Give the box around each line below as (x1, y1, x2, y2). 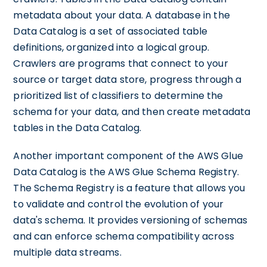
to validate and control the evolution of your (13, 197, 224, 211)
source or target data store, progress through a (13, 72, 242, 86)
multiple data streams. (13, 245, 122, 259)
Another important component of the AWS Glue (13, 148, 243, 163)
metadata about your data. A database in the (13, 8, 230, 22)
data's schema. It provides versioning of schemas (13, 213, 248, 227)
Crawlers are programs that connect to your (13, 56, 228, 70)
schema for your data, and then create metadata (13, 104, 251, 119)
